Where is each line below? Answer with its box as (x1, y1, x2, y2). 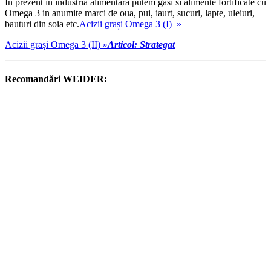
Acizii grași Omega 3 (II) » (5, 39, 108, 50)
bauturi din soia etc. (5, 18, 79, 29)
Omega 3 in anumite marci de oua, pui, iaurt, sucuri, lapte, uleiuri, (5, 7, 255, 18)
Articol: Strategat (108, 39, 175, 50)
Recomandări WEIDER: (5, 74, 107, 85)
